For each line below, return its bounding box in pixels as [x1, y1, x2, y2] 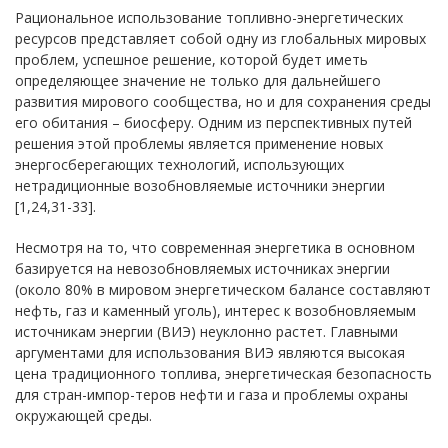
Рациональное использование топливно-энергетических [15, 8, 403, 27]
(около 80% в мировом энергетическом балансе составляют [15, 280, 431, 299]
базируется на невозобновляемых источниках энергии [15, 259, 390, 278]
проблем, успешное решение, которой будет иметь [15, 50, 368, 69]
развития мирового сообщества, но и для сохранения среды [15, 92, 431, 111]
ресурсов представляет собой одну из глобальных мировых [15, 29, 426, 48]
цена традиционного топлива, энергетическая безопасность [15, 364, 432, 383]
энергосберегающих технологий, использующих [15, 155, 344, 174]
